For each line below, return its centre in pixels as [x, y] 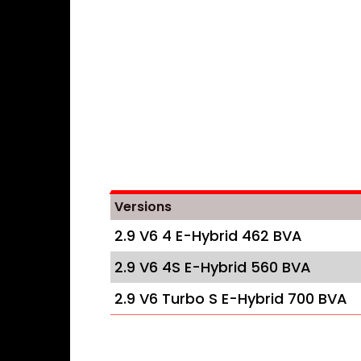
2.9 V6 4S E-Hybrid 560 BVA [213, 267]
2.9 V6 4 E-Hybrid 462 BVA [208, 236]
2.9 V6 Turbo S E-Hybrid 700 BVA [231, 299]
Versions [143, 207]
